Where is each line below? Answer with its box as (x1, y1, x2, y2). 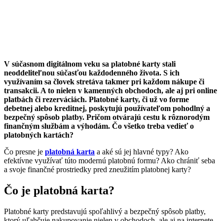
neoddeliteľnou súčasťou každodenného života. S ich (4, 68, 180, 77)
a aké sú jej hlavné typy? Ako (95, 147, 188, 156)
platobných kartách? (4, 130, 74, 139)
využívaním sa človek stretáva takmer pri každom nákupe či (4, 77, 204, 86)
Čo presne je (4, 147, 45, 156)
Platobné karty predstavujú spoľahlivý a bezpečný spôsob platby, (4, 207, 206, 216)
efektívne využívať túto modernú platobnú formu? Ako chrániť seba (4, 156, 215, 165)
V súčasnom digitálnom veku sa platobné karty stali (4, 59, 176, 68)
